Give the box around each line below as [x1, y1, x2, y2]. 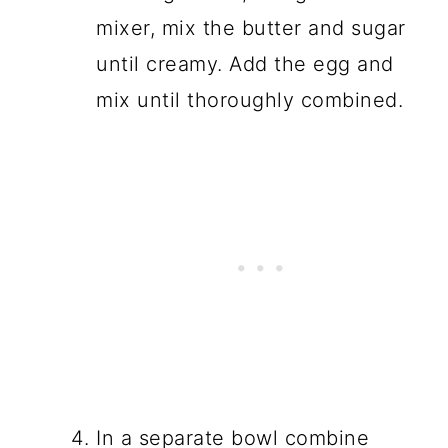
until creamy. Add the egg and [96, 51, 394, 76]
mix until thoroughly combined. [96, 87, 404, 112]
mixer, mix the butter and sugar [96, 15, 406, 40]
